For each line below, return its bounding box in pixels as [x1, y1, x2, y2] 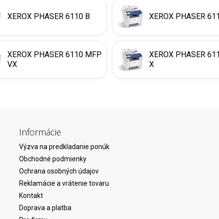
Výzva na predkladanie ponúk [19, 143, 109, 151]
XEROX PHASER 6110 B [7, 12, 90, 21]
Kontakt [19, 192, 43, 199]
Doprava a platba [19, 204, 71, 212]
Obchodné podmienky [19, 155, 87, 163]
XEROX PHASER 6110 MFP [7, 50, 102, 59]
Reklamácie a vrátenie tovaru [19, 179, 109, 187]
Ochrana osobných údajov [19, 167, 99, 175]
